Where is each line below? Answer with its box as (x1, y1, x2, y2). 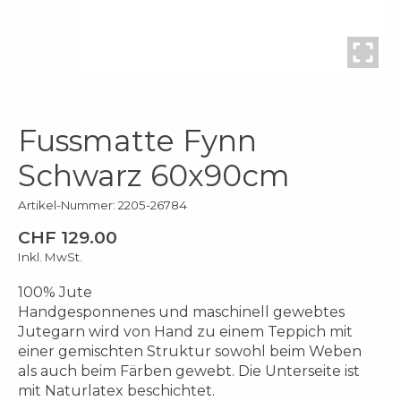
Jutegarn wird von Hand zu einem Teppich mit (18, 323, 353, 341)
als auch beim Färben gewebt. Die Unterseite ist (18, 363, 360, 380)
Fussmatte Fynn (18, 123, 257, 159)
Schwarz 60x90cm (18, 158, 290, 194)
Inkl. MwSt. (18, 250, 82, 265)
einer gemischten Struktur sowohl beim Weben (18, 343, 362, 361)
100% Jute (18, 284, 92, 302)
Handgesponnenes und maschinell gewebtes (18, 303, 345, 321)
